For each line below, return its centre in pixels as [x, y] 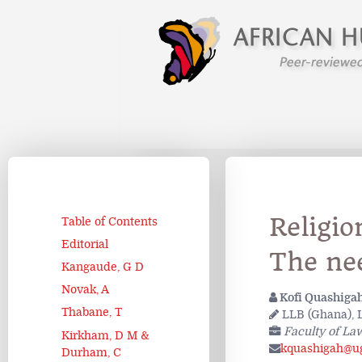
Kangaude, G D [103, 267]
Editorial [85, 244]
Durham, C [91, 352]
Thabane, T [92, 313]
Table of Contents [109, 221]
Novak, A [85, 290]
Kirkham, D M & [105, 335]
